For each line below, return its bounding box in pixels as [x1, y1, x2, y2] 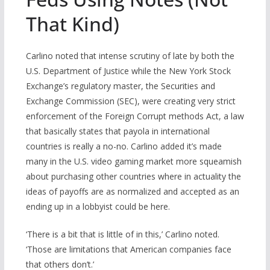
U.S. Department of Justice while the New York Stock [25, 65, 231, 77]
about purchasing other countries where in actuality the [25, 171, 241, 183]
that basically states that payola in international [25, 125, 210, 137]
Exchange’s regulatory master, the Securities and [25, 80, 215, 92]
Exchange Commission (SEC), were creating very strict [25, 95, 236, 107]
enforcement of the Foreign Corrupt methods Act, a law [25, 110, 244, 122]
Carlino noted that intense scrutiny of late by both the [25, 50, 234, 62]
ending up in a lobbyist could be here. [25, 201, 170, 213]
